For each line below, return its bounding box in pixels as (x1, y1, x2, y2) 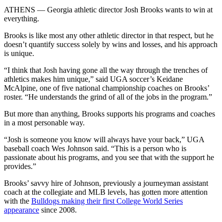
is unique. (4, 49, 34, 57)
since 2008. (39, 205, 77, 214)
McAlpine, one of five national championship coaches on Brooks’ (4, 83, 209, 92)
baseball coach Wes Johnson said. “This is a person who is (4, 144, 186, 153)
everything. (4, 14, 39, 23)
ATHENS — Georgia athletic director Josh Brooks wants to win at (4, 5, 213, 14)
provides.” (4, 162, 36, 170)
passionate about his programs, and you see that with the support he (4, 153, 214, 162)
